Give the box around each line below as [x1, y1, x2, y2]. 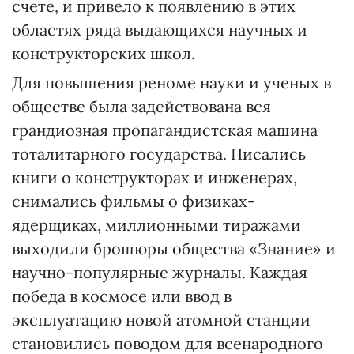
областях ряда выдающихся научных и [12, 20, 307, 40]
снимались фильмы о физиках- [12, 191, 255, 211]
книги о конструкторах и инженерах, [12, 168, 297, 187]
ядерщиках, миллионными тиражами [12, 215, 301, 235]
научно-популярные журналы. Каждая [12, 262, 307, 282]
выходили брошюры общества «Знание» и [12, 239, 336, 258]
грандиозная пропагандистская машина [12, 120, 318, 140]
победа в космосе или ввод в [12, 286, 232, 306]
